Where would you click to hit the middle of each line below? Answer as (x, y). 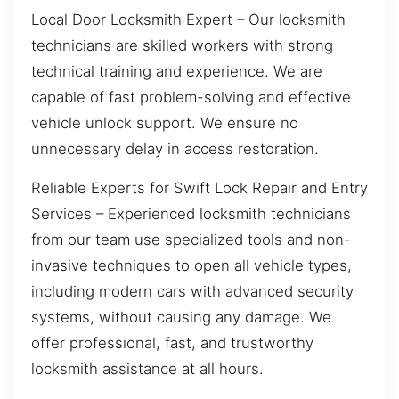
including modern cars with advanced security (192, 291)
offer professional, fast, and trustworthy (172, 342)
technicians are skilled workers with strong (182, 46)
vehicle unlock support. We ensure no (165, 123)
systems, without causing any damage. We (181, 317)
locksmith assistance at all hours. (147, 368)
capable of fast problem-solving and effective (191, 98)
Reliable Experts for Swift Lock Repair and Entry (199, 187)
